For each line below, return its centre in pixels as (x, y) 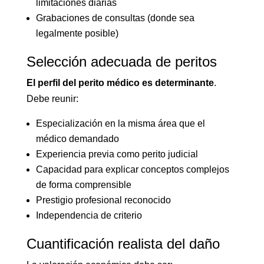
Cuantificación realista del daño (123, 244)
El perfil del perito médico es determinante (120, 83)
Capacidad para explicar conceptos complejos (132, 169)
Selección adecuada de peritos (121, 62)
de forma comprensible (83, 185)
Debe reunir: (52, 99)
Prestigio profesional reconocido (103, 200)
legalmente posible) (77, 33)
